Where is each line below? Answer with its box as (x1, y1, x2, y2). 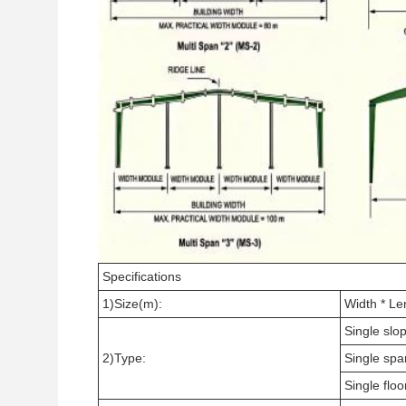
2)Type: (102, 351, 146, 365)
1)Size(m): (102, 296, 162, 311)
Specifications (102, 269, 181, 284)
